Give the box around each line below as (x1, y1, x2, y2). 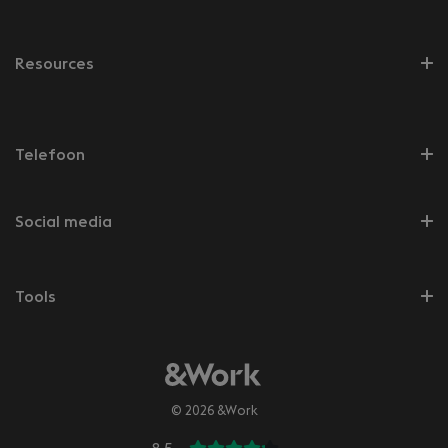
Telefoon (15, 147, 85, 163)
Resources (15, 56, 94, 72)
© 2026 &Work (171, 405, 258, 418)
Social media (15, 214, 112, 230)
